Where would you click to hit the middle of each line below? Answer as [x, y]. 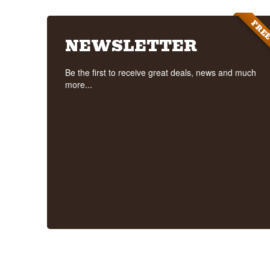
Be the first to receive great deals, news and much [160, 72]
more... [78, 84]
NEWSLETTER [131, 46]
